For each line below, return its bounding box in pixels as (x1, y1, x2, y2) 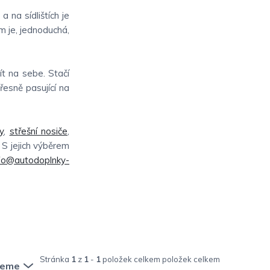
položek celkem (101, 254, 162, 264)
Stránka (40, 254, 71, 264)
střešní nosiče (9, 125, 68, 137)
